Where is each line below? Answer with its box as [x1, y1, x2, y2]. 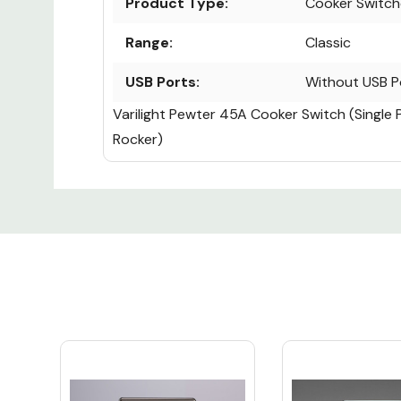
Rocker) [113, 130, 163, 149]
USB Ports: [125, 73, 200, 92]
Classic [305, 33, 351, 53]
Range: [125, 33, 173, 53]
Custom [103, 183, 168, 207]
